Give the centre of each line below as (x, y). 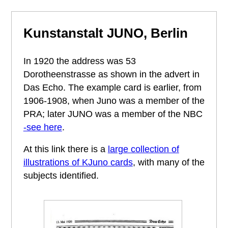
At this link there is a (65, 149)
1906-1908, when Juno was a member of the (114, 101)
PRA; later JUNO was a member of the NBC (113, 114)
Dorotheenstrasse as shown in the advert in (111, 74)
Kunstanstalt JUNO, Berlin (105, 33)
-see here (42, 127)
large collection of (143, 149)
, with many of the (168, 163)
